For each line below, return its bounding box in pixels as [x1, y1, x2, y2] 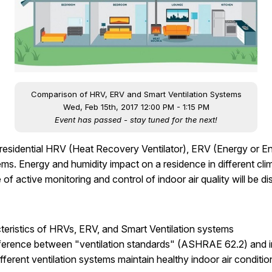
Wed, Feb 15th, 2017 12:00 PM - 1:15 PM [63, 101, 209, 112]
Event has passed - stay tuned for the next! [55, 114, 217, 124]
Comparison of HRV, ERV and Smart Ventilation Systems [30, 89, 242, 99]
